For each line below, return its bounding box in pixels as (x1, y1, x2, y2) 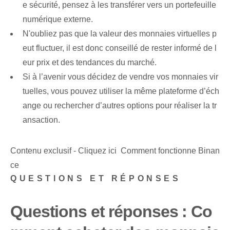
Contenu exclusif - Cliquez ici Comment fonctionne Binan (10, 146, 220, 156)
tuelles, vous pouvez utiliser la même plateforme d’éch (23, 87, 219, 96)
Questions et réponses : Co (10, 202, 212, 221)
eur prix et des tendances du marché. (23, 58, 157, 67)
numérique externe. (23, 15, 93, 24)
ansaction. (23, 116, 60, 125)
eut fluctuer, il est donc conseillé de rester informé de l (23, 44, 217, 53)
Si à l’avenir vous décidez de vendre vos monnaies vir (23, 72, 218, 82)
